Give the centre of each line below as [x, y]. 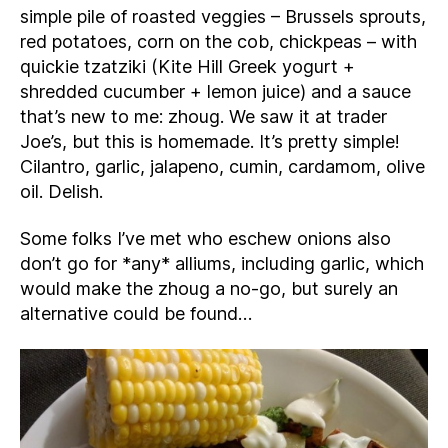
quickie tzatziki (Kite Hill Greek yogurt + [187, 66]
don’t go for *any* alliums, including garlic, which [222, 263]
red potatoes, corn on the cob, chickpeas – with [218, 41]
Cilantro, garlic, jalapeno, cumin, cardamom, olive [222, 166]
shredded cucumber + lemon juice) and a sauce [215, 91]
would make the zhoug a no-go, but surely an [209, 288]
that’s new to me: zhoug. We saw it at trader [203, 116]
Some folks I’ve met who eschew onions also [205, 238]
